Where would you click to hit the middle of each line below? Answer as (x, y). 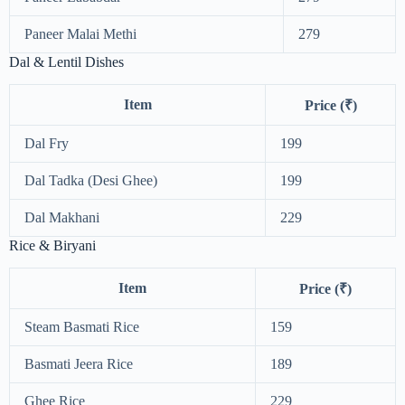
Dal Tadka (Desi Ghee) (91, 180)
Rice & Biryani (52, 245)
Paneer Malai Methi (80, 34)
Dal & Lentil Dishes (66, 62)
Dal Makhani (62, 217)
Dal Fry (47, 143)
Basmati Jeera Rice (79, 363)
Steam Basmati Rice (82, 326)
